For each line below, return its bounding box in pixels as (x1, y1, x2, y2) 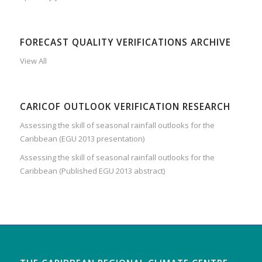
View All (19, 55, 47, 66)
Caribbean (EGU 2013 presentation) (19, 133, 144, 144)
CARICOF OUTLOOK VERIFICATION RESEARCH (19, 100, 230, 113)
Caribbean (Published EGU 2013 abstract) (19, 165, 165, 176)
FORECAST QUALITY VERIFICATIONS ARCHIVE (19, 36, 231, 49)
